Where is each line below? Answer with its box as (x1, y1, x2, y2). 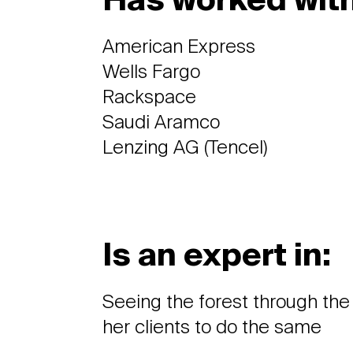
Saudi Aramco (102, 113, 221, 132)
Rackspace (102, 88, 197, 107)
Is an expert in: (102, 241, 332, 273)
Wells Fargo (102, 63, 201, 82)
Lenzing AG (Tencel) (102, 139, 269, 158)
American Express (102, 38, 256, 57)
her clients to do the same (102, 318, 322, 337)
